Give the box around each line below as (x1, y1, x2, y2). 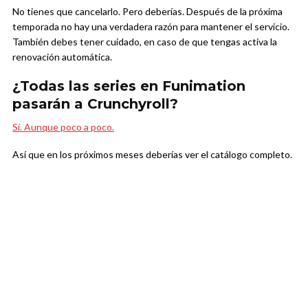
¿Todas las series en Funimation (12, 78, 245, 95)
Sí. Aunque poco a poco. (12, 121, 114, 133)
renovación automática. (12, 51, 112, 63)
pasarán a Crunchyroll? (12, 96, 178, 113)
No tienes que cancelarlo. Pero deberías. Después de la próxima (12, 5, 283, 18)
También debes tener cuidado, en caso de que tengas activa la (12, 36, 277, 48)
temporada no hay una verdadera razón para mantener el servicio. (12, 21, 289, 33)
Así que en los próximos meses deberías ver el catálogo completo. (12, 148, 292, 161)
